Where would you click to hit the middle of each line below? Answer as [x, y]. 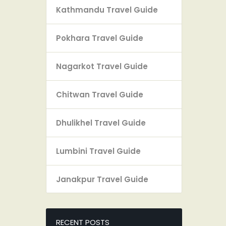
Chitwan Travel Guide [100, 94]
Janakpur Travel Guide [102, 179]
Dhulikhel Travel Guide [101, 123]
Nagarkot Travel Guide [102, 66]
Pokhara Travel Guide [100, 38]
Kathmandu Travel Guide [107, 10]
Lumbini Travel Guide [98, 151]
